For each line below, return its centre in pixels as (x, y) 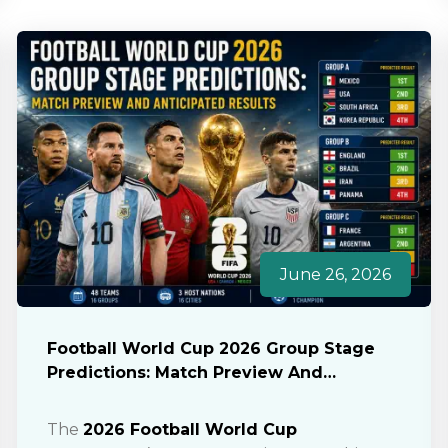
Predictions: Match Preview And (184, 372)
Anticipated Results (131, 396)
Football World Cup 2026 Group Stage (210, 348)
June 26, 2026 (336, 274)
